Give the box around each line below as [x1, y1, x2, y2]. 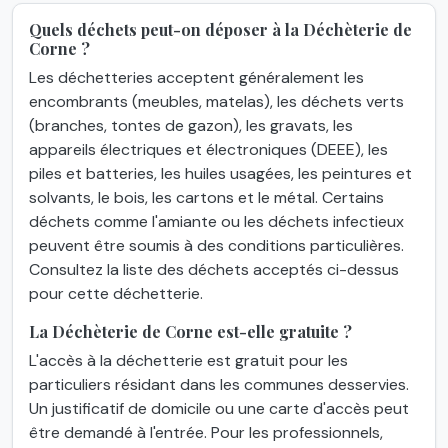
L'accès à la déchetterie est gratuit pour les [29, 349, 348, 371]
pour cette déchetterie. [29, 282, 203, 304]
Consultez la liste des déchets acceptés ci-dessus [29, 258, 399, 280]
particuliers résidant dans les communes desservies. [29, 373, 409, 395]
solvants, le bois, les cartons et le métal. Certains [29, 186, 384, 208]
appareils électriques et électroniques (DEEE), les [29, 138, 388, 160]
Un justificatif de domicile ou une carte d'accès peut [29, 397, 409, 419]
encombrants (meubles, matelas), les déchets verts [29, 90, 404, 112]
